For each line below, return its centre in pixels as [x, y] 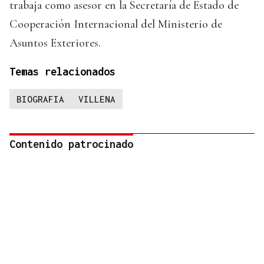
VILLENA [97, 99]
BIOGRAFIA [40, 99]
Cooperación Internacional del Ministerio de [116, 24]
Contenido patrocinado [71, 144]
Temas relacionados [62, 72]
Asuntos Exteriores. [55, 43]
